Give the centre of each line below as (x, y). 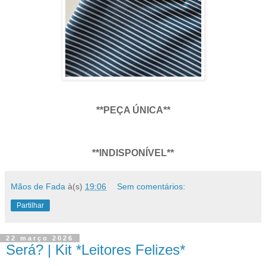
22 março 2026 (40, 238)
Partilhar (30, 205)
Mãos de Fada (38, 186)
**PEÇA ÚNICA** (133, 110)
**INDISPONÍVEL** (133, 153)
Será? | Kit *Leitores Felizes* (96, 249)
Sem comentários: (151, 186)
